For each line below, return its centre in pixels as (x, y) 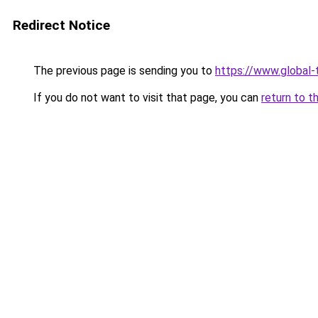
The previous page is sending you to (123, 71)
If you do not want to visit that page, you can (146, 98)
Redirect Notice (61, 25)
